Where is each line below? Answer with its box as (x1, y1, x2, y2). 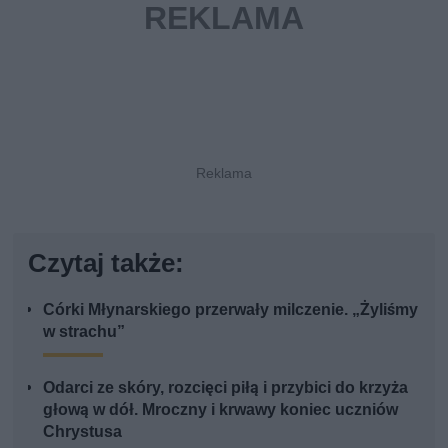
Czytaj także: (28, 247, 185, 278)
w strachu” (43, 321, 126, 341)
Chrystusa (43, 421, 123, 441)
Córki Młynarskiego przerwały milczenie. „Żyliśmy (43, 299, 419, 319)
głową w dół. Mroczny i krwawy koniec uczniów (43, 399, 399, 419)
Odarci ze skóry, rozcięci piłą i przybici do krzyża (43, 377, 409, 397)
